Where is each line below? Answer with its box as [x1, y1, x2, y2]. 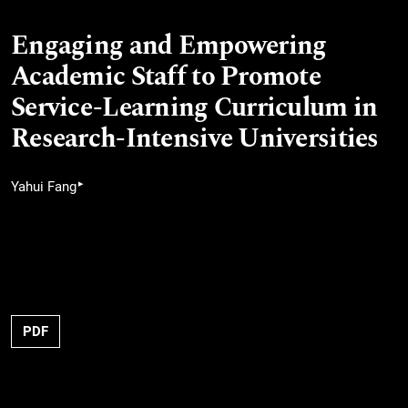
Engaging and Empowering [11, 26, 327, 66]
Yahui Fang [11, 178, 76, 196]
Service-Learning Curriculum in [11, 88, 378, 128]
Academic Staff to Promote [11, 57, 321, 97]
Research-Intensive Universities [11, 119, 379, 159]
